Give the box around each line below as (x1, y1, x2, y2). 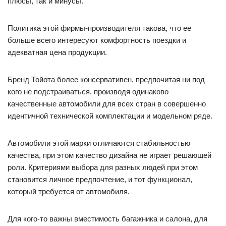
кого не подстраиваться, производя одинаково (8, 87, 168, 96)
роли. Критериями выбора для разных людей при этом (8, 162, 198, 172)
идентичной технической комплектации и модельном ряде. (8, 111, 212, 120)
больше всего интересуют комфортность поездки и (8, 35, 186, 44)
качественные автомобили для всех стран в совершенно (8, 99, 206, 108)
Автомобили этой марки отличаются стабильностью (8, 138, 190, 147)
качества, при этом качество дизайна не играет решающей (8, 150, 211, 159)
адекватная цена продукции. (8, 47, 107, 56)
